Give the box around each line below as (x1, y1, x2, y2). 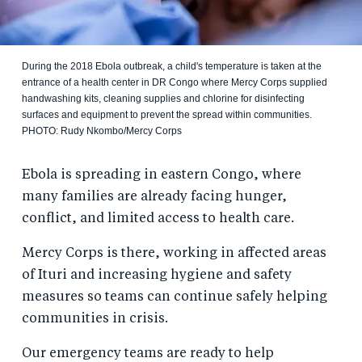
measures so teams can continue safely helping (21, 290, 327, 304)
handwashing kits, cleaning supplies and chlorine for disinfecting (21, 92, 305, 104)
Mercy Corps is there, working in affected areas (21, 246, 326, 260)
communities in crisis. (21, 312, 168, 326)
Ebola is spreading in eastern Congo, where (21, 168, 301, 182)
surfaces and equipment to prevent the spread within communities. (21, 108, 312, 120)
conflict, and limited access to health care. (21, 212, 294, 225)
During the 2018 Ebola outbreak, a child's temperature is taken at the (21, 60, 322, 72)
